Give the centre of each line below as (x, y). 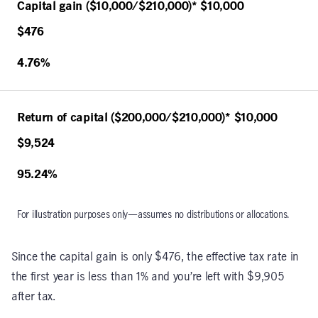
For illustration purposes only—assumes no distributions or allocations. (154, 215)
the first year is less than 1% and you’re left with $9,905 (148, 276)
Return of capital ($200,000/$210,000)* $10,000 (147, 117)
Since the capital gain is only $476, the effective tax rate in (155, 257)
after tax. (33, 296)
